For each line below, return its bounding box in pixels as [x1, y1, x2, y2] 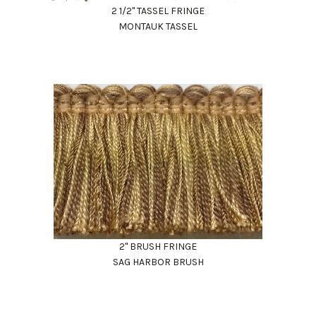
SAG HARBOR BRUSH [112, 255, 204, 268]
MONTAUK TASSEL [119, 20, 197, 32]
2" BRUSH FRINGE [119, 240, 197, 253]
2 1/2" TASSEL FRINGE [111, 4, 205, 17]
